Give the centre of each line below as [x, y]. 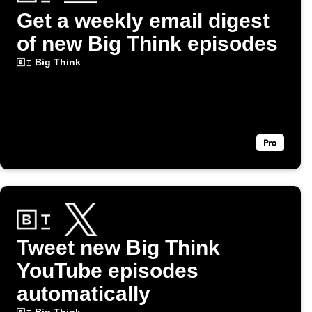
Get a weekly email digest [143, 21]
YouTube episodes [108, 271]
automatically [84, 294]
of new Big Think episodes [147, 44]
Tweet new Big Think [118, 248]
